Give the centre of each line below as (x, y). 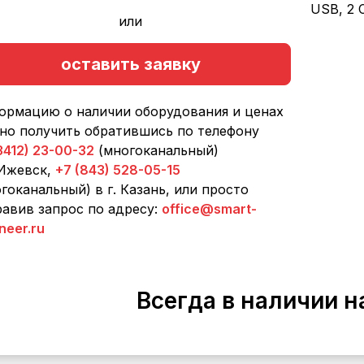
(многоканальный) (156, 150)
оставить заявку (130, 64)
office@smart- (209, 209)
